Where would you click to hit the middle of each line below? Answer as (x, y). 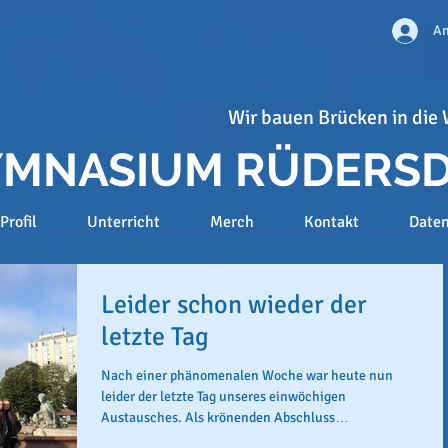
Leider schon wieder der (234, 305)
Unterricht (123, 222)
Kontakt (331, 222)
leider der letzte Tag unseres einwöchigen (223, 396)
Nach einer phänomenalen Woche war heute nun (247, 375)
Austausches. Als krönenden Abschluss (218, 417)
